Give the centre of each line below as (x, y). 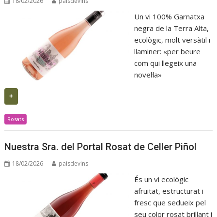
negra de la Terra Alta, (171, 28)
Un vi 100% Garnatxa (169, 16)
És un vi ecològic (161, 179)
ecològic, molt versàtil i (172, 39)
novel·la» (148, 74)
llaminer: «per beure (167, 51)
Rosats (16, 119)
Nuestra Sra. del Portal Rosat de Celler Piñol (101, 147)
